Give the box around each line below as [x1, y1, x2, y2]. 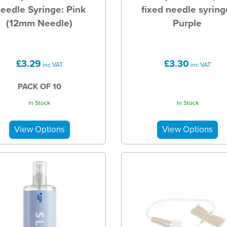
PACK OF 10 [17, 81, 61, 93]
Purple [173, 16, 202, 31]
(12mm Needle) [6, 16, 72, 31]
